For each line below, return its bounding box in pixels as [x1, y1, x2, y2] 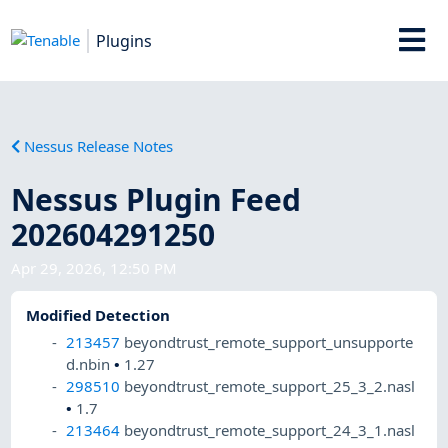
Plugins [96, 29, 153, 52]
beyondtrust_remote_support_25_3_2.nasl [124, 376, 416, 397]
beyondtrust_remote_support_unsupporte [124, 332, 414, 353]
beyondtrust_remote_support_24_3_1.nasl [124, 420, 416, 441]
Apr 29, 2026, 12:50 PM [11, 257, 178, 278]
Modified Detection [26, 305, 171, 326]
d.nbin [66, 354, 115, 375]
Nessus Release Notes [24, 135, 174, 156]
